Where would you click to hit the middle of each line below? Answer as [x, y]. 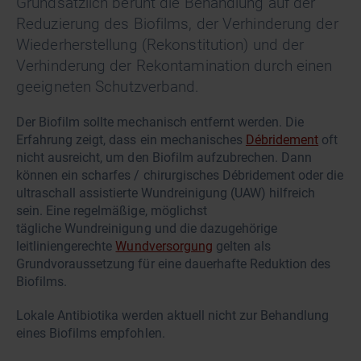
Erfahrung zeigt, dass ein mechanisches [131, 140]
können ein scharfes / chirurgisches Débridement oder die [180, 176]
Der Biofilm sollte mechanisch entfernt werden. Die [160, 122]
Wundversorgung [164, 247]
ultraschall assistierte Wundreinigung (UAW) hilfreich [166, 193]
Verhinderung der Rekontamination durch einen [174, 66]
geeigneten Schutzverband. [110, 87]
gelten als [242, 247]
